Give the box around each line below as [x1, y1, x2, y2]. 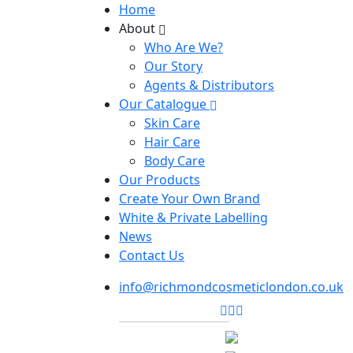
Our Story [144, 58, 203, 75]
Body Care [144, 152, 205, 169]
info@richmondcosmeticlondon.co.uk [119, 278, 344, 295]
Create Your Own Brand [119, 190, 260, 207]
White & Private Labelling [119, 209, 268, 226]
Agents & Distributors [144, 76, 274, 94]
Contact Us [119, 247, 184, 264]
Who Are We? [144, 39, 223, 56]
